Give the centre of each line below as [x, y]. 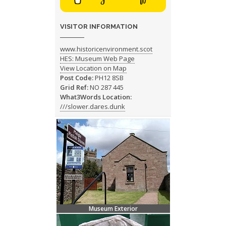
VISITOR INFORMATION [99, 27]
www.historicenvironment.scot [106, 49]
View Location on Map [93, 68]
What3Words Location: [96, 97]
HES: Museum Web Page [97, 59]
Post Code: [76, 78]
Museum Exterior [113, 209]
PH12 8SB [108, 78]
